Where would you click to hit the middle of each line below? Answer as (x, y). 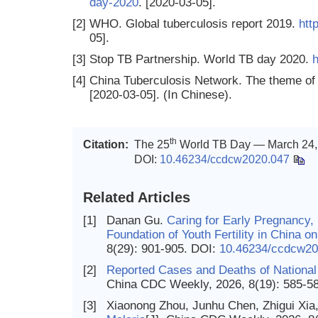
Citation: (106, 144)
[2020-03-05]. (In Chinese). (161, 95)
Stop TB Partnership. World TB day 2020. (201, 59)
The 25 (152, 144)
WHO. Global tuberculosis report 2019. (194, 24)
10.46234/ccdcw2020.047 (225, 159)
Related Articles (137, 197)
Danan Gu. (137, 220)
